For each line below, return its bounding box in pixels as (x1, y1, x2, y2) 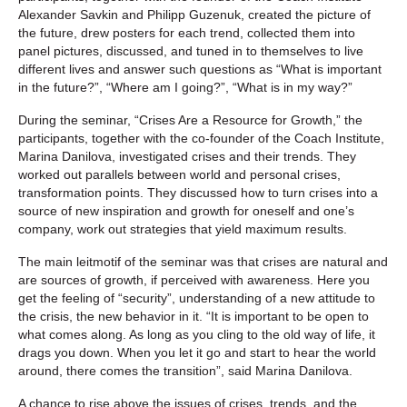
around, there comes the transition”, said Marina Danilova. (18, 362, 352, 378)
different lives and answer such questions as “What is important (18, 61, 382, 76)
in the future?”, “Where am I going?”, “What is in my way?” (18, 79, 352, 94)
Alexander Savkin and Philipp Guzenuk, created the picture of (18, 6, 371, 22)
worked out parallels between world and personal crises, (18, 166, 341, 182)
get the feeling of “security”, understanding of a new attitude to (18, 290, 375, 305)
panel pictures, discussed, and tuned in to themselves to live (18, 43, 363, 58)
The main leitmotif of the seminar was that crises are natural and (18, 253, 388, 269)
